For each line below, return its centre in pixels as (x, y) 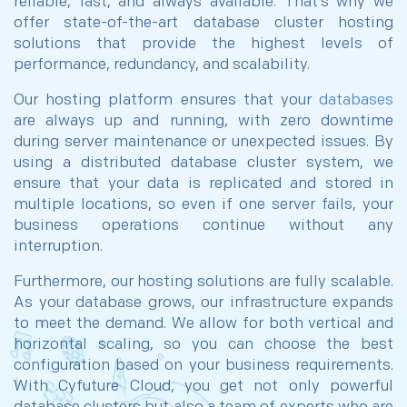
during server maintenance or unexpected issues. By (203, 142)
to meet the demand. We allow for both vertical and (203, 323)
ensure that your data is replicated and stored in (203, 184)
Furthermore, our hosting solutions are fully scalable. (203, 282)
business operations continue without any (203, 225)
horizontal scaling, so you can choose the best (203, 344)
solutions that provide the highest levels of (203, 44)
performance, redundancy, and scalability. (162, 65)
